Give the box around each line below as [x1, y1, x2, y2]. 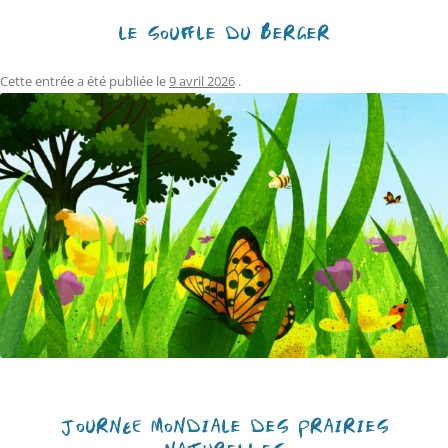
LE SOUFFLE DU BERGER [118, 18, 330, 47]
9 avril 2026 [169, 71, 235, 90]
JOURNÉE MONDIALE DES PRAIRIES [59, 412, 389, 441]
